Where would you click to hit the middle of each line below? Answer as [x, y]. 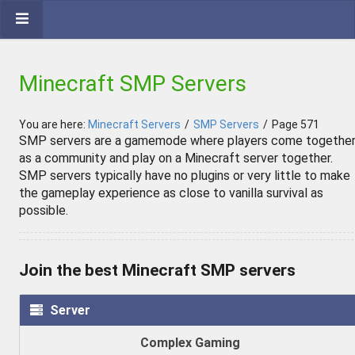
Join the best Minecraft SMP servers [157, 270]
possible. [44, 210]
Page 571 [296, 124]
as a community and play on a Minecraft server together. [176, 158]
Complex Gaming [190, 343]
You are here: [53, 124]
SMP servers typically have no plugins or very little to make [185, 176]
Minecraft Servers [134, 124]
